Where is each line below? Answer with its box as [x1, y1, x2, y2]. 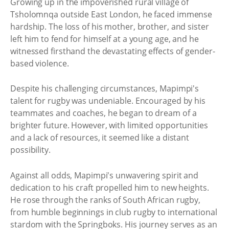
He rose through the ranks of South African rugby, [10, 194, 201, 205]
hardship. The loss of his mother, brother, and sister [10, 20, 209, 32]
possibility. [10, 144, 51, 155]
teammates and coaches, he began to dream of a [10, 107, 197, 119]
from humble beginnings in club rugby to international [10, 206, 217, 218]
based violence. [10, 57, 69, 69]
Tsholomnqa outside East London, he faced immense [10, 8, 213, 20]
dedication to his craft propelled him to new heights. [10, 181, 209, 193]
